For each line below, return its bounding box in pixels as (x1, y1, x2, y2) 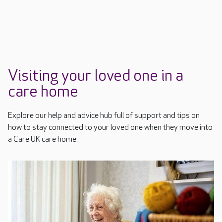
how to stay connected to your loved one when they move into (8, 123, 213, 133)
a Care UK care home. (8, 135, 78, 145)
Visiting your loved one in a (8, 66, 183, 86)
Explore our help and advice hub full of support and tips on (8, 111, 200, 121)
